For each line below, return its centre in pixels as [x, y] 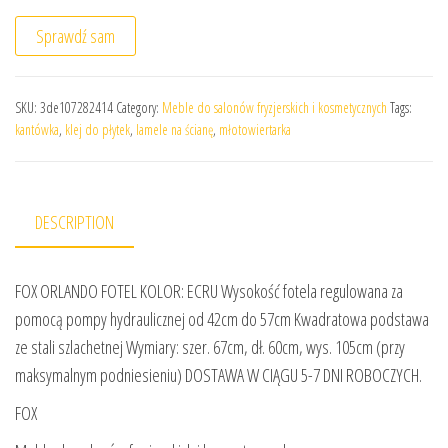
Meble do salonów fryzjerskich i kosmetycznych [274, 107]
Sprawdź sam [75, 35]
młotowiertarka [255, 129]
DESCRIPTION [74, 221]
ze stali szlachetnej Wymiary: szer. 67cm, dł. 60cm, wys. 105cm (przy [210, 346]
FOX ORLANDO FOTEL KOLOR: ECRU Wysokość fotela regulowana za [209, 290]
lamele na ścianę [174, 129]
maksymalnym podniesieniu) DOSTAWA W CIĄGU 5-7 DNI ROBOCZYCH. [218, 374]
